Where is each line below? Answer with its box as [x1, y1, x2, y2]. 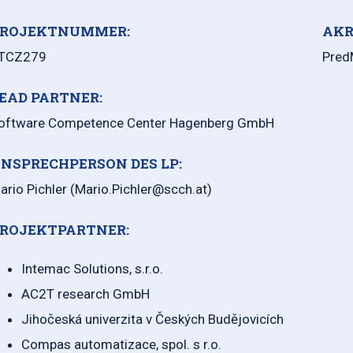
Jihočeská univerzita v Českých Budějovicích [21, 311, 284, 328]
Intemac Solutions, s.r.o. [21, 261, 163, 277]
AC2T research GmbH [21, 286, 150, 303]
